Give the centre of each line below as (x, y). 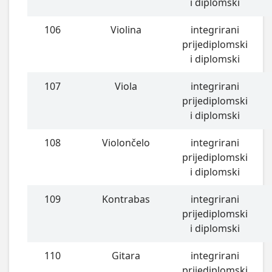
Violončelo (126, 143)
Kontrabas (126, 199)
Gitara (126, 256)
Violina (126, 30)
